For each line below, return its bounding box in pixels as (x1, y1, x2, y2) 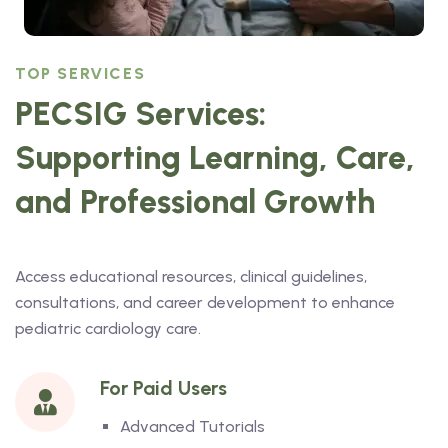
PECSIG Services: (15, 95, 266, 134)
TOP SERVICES (15, 64, 146, 84)
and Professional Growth (15, 183, 375, 222)
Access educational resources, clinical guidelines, (15, 267, 367, 287)
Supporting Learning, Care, (15, 139, 415, 178)
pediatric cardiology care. (15, 319, 201, 339)
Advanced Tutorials (120, 417, 265, 437)
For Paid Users (100, 376, 227, 401)
